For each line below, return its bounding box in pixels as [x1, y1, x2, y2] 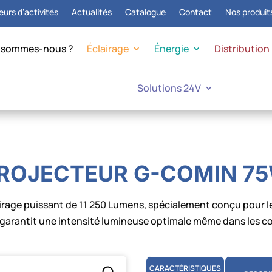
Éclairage [87, 42, 129, 55]
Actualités [71, 6, 112, 18]
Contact [178, 6, 212, 18]
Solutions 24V [137, 81, 201, 95]
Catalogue [124, 6, 166, 18]
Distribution [214, 42, 270, 55]
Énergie [154, 42, 189, 55]
